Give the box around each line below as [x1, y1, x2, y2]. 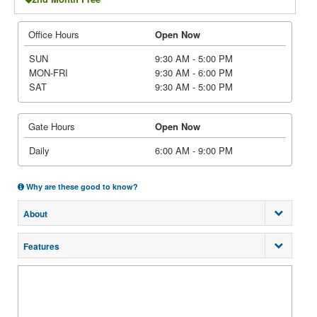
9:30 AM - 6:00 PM [155, 66, 233, 79]
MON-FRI [28, 66, 68, 79]
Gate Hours [28, 120, 75, 133]
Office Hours [28, 28, 79, 41]
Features [23, 240, 59, 253]
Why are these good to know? [24, 181, 138, 192]
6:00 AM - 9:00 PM [155, 144, 233, 157]
